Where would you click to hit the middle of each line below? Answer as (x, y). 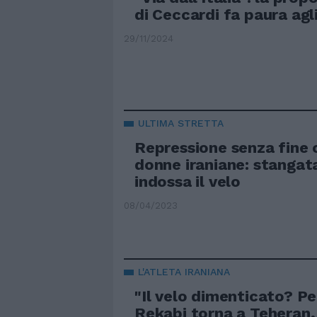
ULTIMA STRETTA (181, 123)
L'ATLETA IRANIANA (184, 272)
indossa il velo (188, 181)
